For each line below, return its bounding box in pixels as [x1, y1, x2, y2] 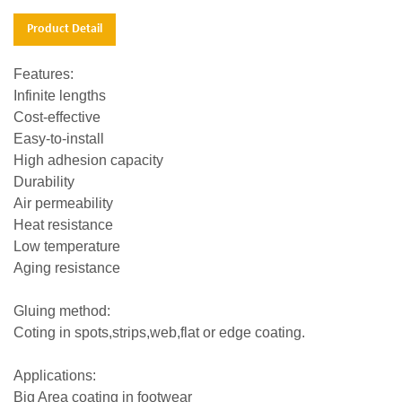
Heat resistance [13, 217, 113, 233]
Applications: [13, 368, 96, 384]
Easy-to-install [13, 131, 104, 147]
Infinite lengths [13, 88, 106, 104]
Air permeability [13, 196, 113, 212]
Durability [13, 174, 74, 190]
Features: [13, 66, 74, 83]
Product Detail [27, 22, 102, 37]
